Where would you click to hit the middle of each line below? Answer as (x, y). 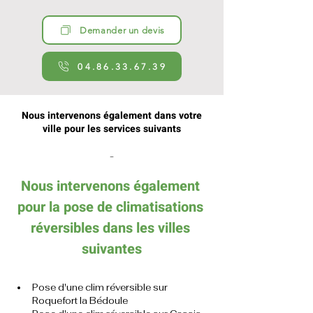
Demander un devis (122, 30)
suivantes (112, 249)
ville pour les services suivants (112, 129)
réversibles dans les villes (112, 228)
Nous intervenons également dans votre (112, 116)
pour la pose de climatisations (112, 207)
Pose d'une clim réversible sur (101, 287)
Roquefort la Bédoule (80, 301)
